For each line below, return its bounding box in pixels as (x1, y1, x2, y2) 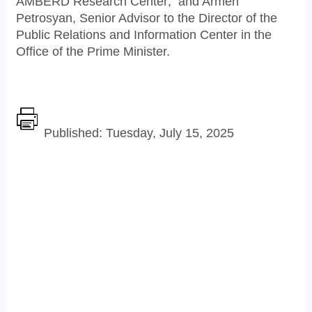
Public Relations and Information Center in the (16, 28, 272, 42)
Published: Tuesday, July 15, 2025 (44, 126, 234, 140)
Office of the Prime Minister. (16, 45, 177, 58)
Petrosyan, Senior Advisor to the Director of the (16, 11, 277, 25)
